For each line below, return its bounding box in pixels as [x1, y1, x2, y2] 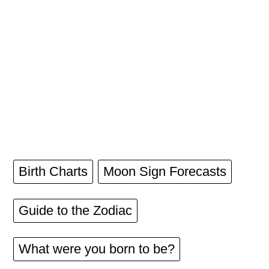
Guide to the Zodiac [19, 202, 132, 218]
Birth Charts [19, 164, 88, 180]
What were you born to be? [19, 241, 175, 256]
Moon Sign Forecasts [103, 164, 226, 180]
